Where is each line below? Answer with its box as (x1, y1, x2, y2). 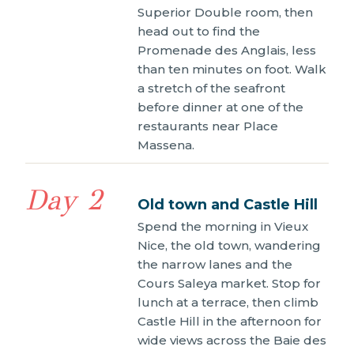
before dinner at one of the (137, 99, 303, 115)
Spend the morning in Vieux (137, 218, 308, 234)
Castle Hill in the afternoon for (137, 313, 322, 329)
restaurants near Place (137, 118, 278, 134)
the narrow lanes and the (137, 256, 292, 272)
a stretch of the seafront (137, 80, 285, 96)
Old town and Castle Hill (137, 195, 318, 213)
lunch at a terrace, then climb (137, 294, 318, 310)
